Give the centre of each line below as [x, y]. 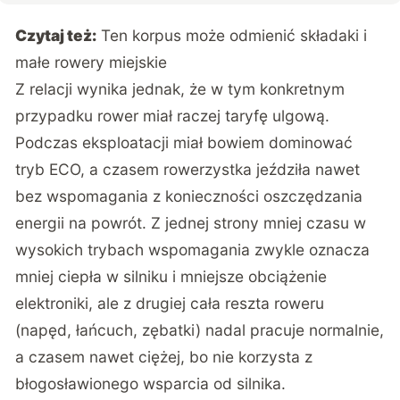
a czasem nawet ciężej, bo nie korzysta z [164, 356]
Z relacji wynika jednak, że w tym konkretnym [180, 88]
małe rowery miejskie [92, 62]
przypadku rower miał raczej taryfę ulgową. [173, 115]
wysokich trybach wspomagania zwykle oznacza [193, 249]
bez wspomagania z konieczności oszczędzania [189, 196]
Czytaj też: [56, 35]
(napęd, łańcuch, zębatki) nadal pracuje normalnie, [200, 329]
